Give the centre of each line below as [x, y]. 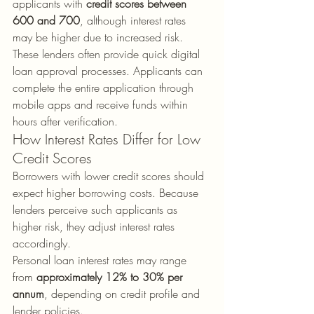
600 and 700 [46, 20]
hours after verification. [65, 121]
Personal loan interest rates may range [101, 260]
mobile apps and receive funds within [102, 104]
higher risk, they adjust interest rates [95, 226]
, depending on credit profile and [124, 294]
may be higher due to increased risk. [98, 37]
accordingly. [42, 243]
